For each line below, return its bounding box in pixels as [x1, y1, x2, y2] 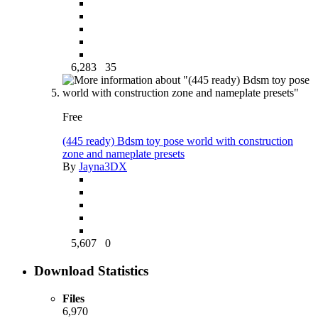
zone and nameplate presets [62, 148, 185, 160]
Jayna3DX [79, 160, 127, 173]
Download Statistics [34, 263, 148, 278]
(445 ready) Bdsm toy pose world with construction [62, 135, 293, 148]
